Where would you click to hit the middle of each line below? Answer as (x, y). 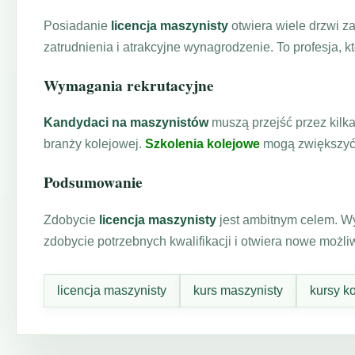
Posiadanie (77, 25)
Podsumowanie (93, 182)
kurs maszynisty (238, 291)
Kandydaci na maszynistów (126, 123)
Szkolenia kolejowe (202, 144)
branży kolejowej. (94, 144)
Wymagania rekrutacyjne (129, 85)
